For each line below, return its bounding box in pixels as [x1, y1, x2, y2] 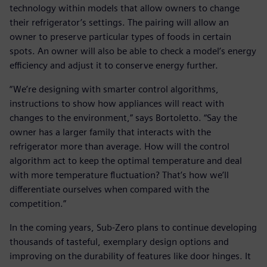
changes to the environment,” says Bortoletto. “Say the [10, 112, 237, 124]
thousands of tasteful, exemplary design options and [10, 236, 229, 248]
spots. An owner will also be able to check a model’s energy [10, 45, 256, 57]
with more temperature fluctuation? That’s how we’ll [10, 169, 229, 181]
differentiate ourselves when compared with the [10, 184, 209, 195]
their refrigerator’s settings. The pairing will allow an [10, 17, 229, 29]
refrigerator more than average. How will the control [10, 141, 229, 153]
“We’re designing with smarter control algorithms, [10, 83, 219, 95]
